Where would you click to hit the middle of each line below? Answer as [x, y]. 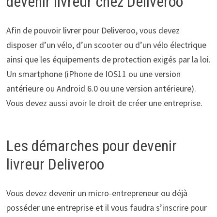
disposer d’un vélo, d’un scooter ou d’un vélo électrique [106, 45]
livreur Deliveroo [55, 164]
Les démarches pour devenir [91, 146]
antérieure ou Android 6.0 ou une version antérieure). [101, 89]
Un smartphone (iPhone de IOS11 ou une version [93, 74]
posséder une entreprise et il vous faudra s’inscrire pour [106, 208]
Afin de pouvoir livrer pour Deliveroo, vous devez [93, 31]
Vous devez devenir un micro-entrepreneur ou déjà [97, 193]
